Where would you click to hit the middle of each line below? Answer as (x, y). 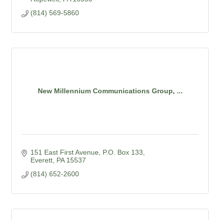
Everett (41, 160)
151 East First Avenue (64, 152)
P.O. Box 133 (123, 152)
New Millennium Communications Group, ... (110, 91)
